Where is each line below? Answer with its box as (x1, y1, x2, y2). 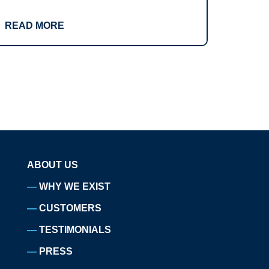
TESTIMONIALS (39, 225, 112, 235)
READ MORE (5, 20, 64, 31)
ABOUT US (27, 160, 79, 170)
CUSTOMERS (39, 203, 102, 213)
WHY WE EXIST (39, 181, 111, 192)
